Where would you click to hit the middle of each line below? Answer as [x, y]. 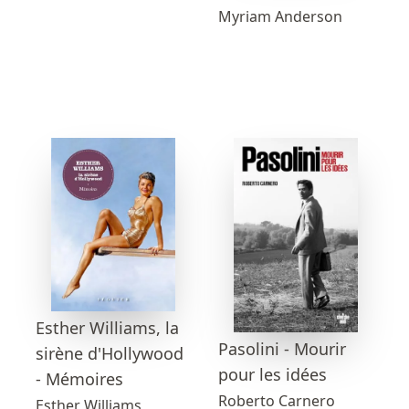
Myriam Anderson [280, 16]
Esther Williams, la [107, 328]
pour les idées [273, 375]
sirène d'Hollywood [110, 354]
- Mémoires [79, 379]
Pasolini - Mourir [282, 349]
